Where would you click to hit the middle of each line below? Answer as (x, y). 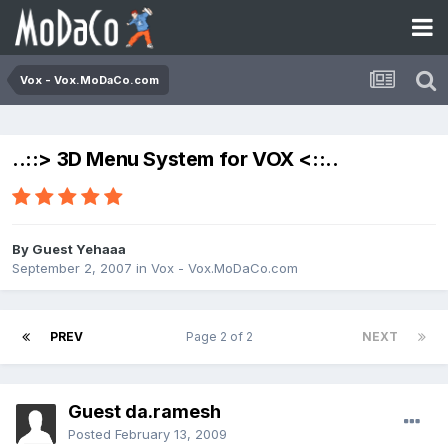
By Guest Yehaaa (69, 249)
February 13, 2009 (171, 434)
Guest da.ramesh (144, 412)
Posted (91, 434)
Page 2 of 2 (222, 337)
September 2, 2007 (72, 268)
